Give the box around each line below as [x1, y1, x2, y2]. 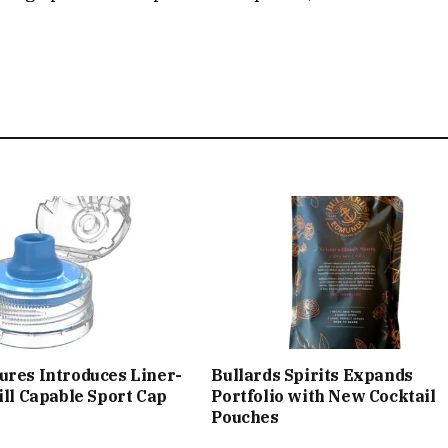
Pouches [211, 407, 279, 428]
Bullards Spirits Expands [211, 365, 413, 386]
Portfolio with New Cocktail [211, 386, 436, 407]
